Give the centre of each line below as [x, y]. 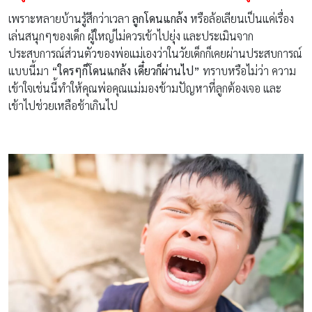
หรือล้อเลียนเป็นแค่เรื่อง [241, 18]
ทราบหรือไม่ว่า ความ [248, 70]
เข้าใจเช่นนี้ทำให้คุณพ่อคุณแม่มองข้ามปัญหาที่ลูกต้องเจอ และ [145, 88]
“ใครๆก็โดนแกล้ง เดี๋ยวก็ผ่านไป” [126, 70]
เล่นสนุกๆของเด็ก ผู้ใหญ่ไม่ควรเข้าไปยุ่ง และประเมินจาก [131, 36]
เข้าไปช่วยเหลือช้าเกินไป [63, 105]
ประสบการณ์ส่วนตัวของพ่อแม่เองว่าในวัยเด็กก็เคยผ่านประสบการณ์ [155, 53]
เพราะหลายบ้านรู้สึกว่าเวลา [70, 18]
